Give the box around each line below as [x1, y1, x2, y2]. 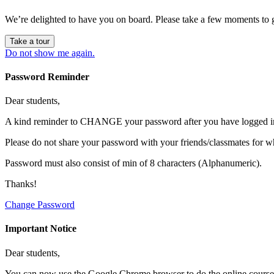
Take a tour [10, 36, 50, 46]
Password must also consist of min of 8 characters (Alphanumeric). [5, 158, 262, 169]
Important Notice [5, 223, 76, 234]
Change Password [5, 199, 75, 210]
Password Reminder [5, 71, 89, 82]
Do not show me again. [5, 47, 95, 58]
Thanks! [5, 179, 37, 190]
